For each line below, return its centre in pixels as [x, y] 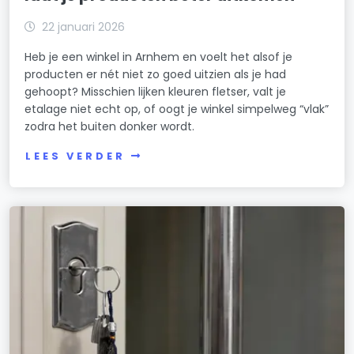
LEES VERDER [75, 156]
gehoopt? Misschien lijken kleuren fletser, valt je [156, 92]
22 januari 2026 [84, 27]
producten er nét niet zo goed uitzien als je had [156, 75]
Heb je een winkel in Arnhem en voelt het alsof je [159, 57]
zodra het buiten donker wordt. [110, 127]
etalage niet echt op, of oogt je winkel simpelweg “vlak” [177, 109]
